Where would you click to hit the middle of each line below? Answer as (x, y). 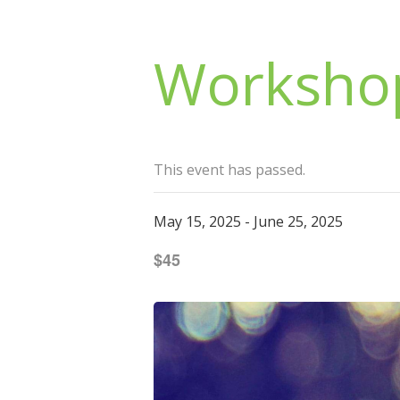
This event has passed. (229, 169)
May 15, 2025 (197, 221)
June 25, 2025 (298, 221)
